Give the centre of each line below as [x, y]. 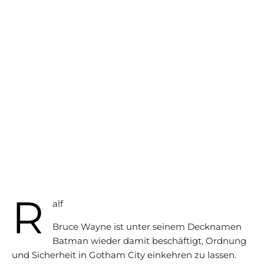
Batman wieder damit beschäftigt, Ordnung [149, 241]
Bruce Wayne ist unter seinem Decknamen [147, 227]
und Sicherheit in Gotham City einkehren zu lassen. [124, 255]
